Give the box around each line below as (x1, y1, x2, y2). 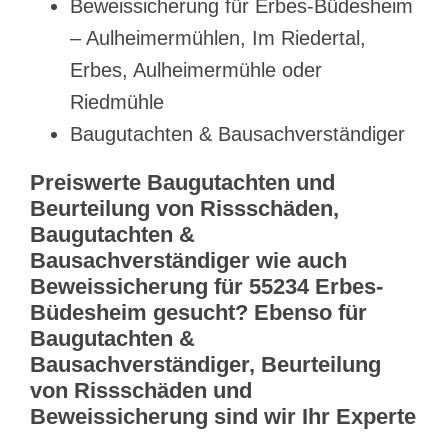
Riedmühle (70, 91, 164, 114)
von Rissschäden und (30, 378, 252, 404)
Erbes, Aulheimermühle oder (70, 59, 322, 82)
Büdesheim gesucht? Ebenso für (30, 300, 367, 326)
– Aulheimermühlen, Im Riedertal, (70, 27, 366, 50)
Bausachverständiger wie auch (30, 248, 347, 274)
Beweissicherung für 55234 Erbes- (30, 274, 383, 300)
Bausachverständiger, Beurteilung (30, 352, 381, 378)
